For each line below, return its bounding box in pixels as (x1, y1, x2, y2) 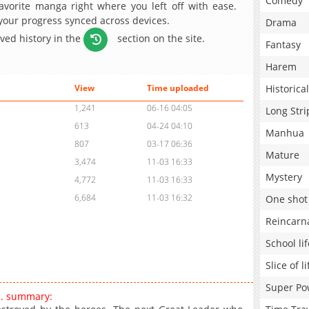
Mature (266, 148, 299, 161)
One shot (266, 192, 308, 206)
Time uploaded (146, 82, 209, 94)
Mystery (266, 170, 302, 183)
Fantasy (266, 38, 301, 51)
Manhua (266, 126, 304, 139)
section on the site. (114, 31, 206, 45)
